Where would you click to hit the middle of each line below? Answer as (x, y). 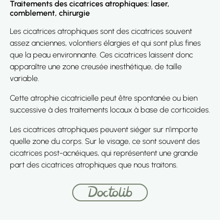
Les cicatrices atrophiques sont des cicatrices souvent (101, 31)
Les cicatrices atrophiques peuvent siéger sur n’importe (104, 129)
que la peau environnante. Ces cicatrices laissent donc (101, 55)
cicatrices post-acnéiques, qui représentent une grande (104, 153)
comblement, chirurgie (50, 13)
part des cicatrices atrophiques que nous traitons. (94, 165)
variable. (25, 78)
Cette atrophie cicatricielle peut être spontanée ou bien (104, 98)
